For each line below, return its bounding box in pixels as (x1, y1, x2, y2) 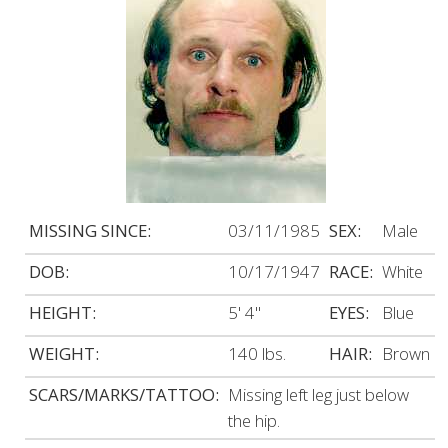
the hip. (228, 409, 281, 433)
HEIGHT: (29, 301, 97, 325)
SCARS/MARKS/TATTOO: (29, 383, 220, 407)
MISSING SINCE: (29, 219, 152, 243)
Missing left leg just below (228, 383, 410, 407)
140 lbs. (228, 342, 287, 366)
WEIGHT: (29, 342, 100, 366)
